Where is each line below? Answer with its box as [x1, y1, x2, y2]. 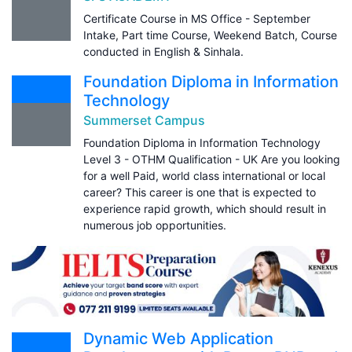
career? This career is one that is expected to [83, 185, 316, 199]
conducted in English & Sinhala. [83, 44, 244, 58]
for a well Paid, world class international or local [83, 168, 325, 182]
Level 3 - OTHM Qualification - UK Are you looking [83, 152, 340, 166]
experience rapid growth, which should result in [83, 201, 326, 215]
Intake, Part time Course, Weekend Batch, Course [83, 27, 337, 42]
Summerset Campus [83, 112, 205, 128]
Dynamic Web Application [83, 328, 273, 348]
